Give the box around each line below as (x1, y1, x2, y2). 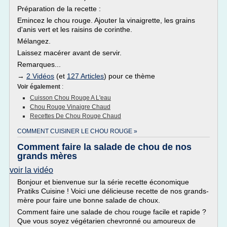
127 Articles (67, 72, 104, 80)
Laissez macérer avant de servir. (17, 49, 122, 57)
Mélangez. (17, 37, 51, 45)
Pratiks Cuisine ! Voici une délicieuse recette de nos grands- (17, 187, 209, 195)
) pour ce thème (104, 72, 155, 80)
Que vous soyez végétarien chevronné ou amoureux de (17, 217, 196, 225)
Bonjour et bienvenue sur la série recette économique (17, 178, 189, 186)
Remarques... (17, 60, 61, 68)
